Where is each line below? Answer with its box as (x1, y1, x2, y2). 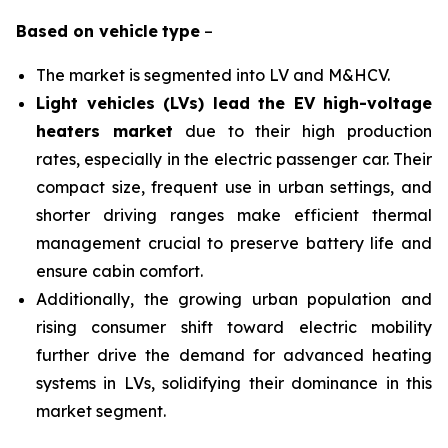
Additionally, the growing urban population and (36, 289, 432, 309)
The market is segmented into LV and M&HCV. (36, 65, 390, 85)
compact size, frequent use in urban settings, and (36, 177, 432, 197)
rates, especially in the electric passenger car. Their (36, 149, 432, 169)
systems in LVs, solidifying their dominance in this (36, 373, 432, 393)
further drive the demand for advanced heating (36, 345, 432, 365)
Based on (16, 21, 99, 41)
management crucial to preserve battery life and (36, 233, 432, 253)
